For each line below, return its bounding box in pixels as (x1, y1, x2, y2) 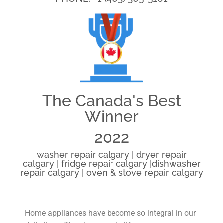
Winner (84, 107, 139, 125)
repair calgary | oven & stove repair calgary (20, 167, 203, 178)
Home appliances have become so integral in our (25, 208, 196, 218)
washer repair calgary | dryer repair (36, 149, 187, 160)
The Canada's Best (42, 91, 181, 110)
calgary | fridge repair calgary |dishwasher (22, 158, 201, 169)
